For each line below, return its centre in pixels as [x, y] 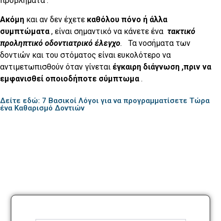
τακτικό [181, 31]
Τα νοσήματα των [156, 43]
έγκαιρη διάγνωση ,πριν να [162, 67]
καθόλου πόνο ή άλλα [126, 19]
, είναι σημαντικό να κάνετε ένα [107, 31]
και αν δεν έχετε [55, 19]
